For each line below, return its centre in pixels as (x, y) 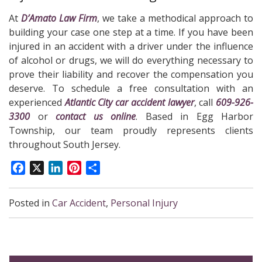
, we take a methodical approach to (175, 18)
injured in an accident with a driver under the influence (131, 46)
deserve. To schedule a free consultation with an (131, 88)
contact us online (96, 116)
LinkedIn (82, 168)
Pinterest (101, 168)
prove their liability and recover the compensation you (131, 74)
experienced (37, 102)
